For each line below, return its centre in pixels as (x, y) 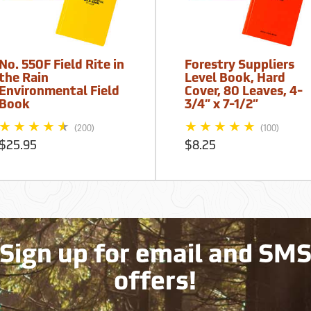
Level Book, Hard (235, 78)
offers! (155, 283)
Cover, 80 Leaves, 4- (244, 92)
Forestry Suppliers (240, 65)
